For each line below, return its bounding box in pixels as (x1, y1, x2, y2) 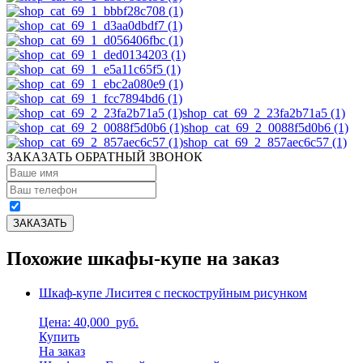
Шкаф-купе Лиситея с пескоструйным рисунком (39, 285, 307, 300)
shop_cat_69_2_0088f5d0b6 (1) (184, 120, 348, 135)
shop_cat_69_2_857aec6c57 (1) (183, 135, 347, 149)
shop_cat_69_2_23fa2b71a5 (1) (182, 105, 345, 120)
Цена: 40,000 (39, 314, 113, 329)
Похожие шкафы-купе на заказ (6, 247, 280, 269)
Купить (39, 329, 79, 344)
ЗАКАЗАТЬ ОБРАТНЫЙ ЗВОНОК (6, 149, 203, 164)
